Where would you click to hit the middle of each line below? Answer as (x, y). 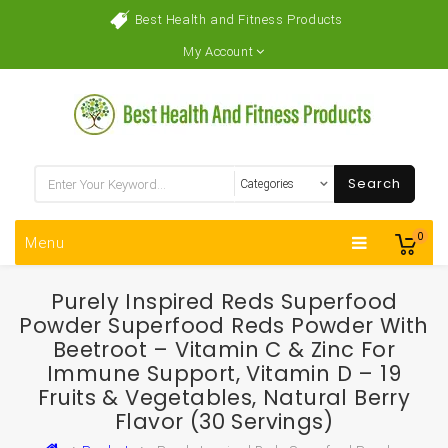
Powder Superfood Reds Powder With (224, 325)
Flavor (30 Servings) (224, 421)
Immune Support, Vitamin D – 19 (224, 373)
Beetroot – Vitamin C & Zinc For (224, 349)
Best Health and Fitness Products (239, 19)
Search (374, 183)
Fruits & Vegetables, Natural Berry (224, 397)
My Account (218, 51)
